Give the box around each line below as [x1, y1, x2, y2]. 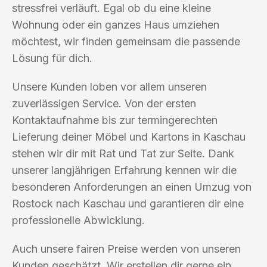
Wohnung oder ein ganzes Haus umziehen [12, 18, 219, 31]
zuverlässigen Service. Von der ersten [12, 97, 196, 110]
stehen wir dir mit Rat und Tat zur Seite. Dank [12, 147, 234, 160]
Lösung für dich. [12, 51, 92, 64]
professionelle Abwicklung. [12, 213, 145, 226]
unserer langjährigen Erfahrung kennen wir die [12, 163, 237, 176]
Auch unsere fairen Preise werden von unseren [12, 242, 241, 255]
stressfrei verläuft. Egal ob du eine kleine [12, 1, 211, 14]
